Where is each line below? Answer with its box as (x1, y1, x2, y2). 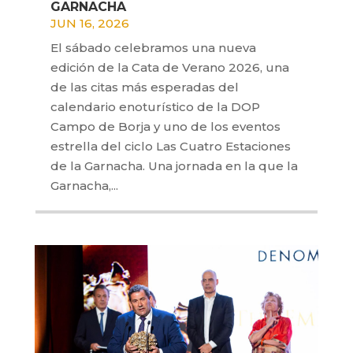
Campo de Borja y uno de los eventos (50, 119, 281, 135)
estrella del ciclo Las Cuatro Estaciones (50, 139, 291, 154)
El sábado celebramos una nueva (50, 40, 256, 56)
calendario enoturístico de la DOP (50, 99, 260, 115)
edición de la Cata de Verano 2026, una (50, 60, 289, 76)
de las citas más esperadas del (50, 80, 239, 95)
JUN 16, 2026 (50, 16, 129, 32)
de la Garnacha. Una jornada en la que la (50, 158, 298, 174)
